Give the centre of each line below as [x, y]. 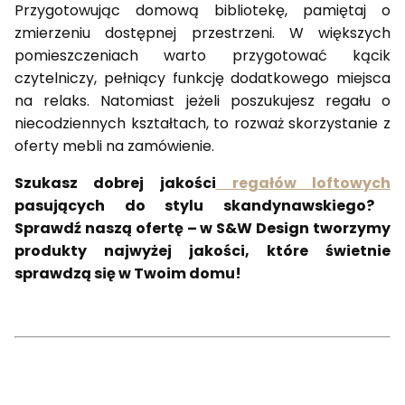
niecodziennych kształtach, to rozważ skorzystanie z [202, 124]
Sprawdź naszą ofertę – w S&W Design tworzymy [202, 229]
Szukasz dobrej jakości [115, 184]
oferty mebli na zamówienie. [114, 146]
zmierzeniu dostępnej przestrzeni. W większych [202, 33]
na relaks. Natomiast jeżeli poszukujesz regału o [202, 101]
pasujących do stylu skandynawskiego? [194, 206]
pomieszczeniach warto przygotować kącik [202, 56]
